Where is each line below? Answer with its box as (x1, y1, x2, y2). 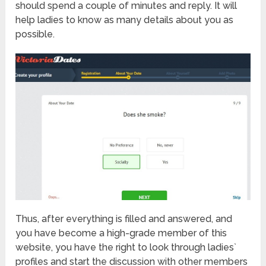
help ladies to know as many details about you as (15, 14, 234, 26)
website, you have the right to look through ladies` (15, 241, 237, 253)
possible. (15, 28, 55, 40)
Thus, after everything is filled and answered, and (15, 213, 233, 224)
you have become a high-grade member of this (15, 227, 227, 239)
